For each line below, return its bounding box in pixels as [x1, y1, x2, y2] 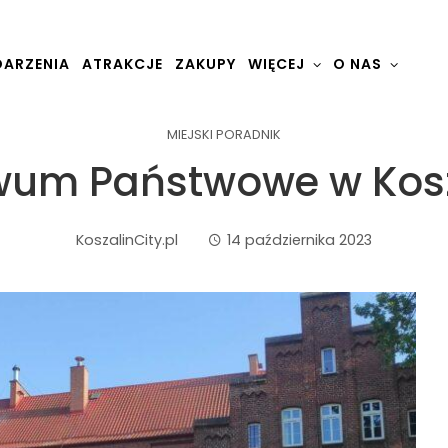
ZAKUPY [175, 54, 236, 75]
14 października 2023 [227, 230, 372, 251]
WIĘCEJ [248, 54, 305, 75]
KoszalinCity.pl [76, 230, 178, 251]
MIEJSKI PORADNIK [167, 126, 281, 144]
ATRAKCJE [82, 54, 163, 75]
